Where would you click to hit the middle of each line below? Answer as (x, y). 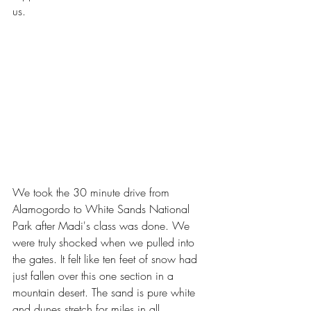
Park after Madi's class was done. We (103, 225)
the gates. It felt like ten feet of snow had (107, 259)
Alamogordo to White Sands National (103, 209)
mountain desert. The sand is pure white (106, 292)
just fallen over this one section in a (95, 275)
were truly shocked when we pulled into (105, 242)
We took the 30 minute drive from (93, 192)
